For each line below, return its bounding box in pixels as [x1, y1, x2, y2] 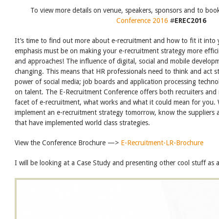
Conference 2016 [116, 16, 170, 24]
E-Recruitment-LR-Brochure [121, 138, 203, 147]
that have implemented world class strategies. [15, 118, 150, 127]
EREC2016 [175, 16, 206, 24]
